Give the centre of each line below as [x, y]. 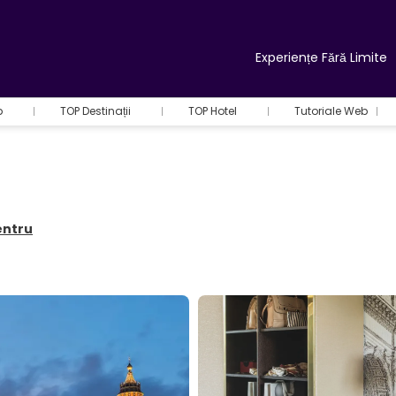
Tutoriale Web [331, 111]
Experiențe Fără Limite [319, 57]
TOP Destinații [95, 111]
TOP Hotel [213, 111]
